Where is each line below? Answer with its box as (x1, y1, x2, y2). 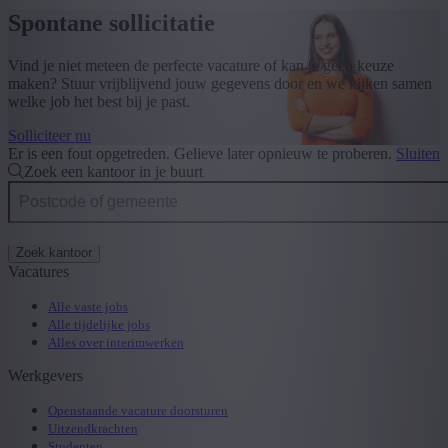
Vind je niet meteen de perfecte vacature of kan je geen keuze (8, 56, 394, 74)
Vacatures (8, 262, 69, 280)
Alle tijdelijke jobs (48, 316, 150, 332)
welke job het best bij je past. (8, 92, 190, 110)
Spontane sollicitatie (8, 9, 215, 36)
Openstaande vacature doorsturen (48, 402, 228, 418)
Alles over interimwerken (48, 334, 184, 350)
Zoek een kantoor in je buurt (24, 162, 203, 180)
